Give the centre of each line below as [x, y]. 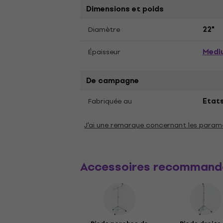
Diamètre [104, 29]
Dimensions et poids [125, 9]
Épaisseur [105, 52]
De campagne [113, 80]
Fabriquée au [110, 101]
